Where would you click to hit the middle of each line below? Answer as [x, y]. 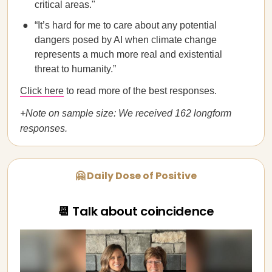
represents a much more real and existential [128, 54]
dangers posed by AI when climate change [126, 40]
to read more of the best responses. [140, 91]
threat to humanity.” [75, 69]
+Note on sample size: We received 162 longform [126, 113]
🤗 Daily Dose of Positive [136, 176]
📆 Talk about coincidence [136, 211]
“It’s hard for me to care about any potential [126, 25]
